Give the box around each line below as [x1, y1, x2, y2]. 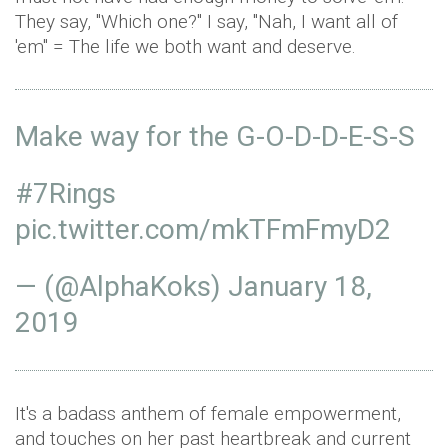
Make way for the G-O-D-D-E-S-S [15, 120, 415, 154]
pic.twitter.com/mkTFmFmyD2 [15, 213, 391, 247]
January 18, [228, 270, 372, 304]
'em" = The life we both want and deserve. [15, 35, 356, 59]
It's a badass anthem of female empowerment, [15, 402, 401, 426]
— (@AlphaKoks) [15, 270, 228, 304]
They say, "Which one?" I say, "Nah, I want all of [15, 10, 398, 34]
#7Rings [15, 177, 116, 211]
